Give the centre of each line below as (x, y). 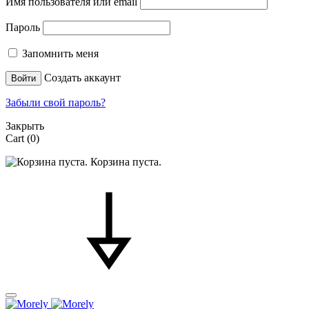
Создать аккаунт (82, 77)
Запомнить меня (60, 53)
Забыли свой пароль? (56, 102)
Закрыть (25, 126)
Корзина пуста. (124, 161)
